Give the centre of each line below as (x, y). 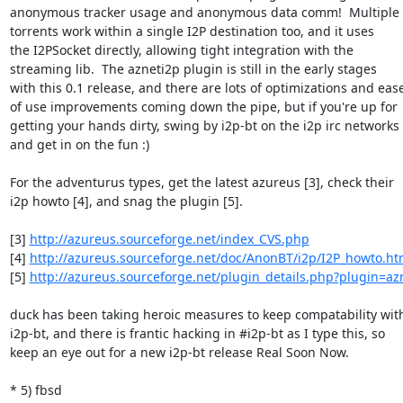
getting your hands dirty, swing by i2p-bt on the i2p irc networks (204, 125)
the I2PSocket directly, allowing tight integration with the (181, 49)
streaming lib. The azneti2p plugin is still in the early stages (193, 68)
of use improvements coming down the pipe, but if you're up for (203, 106)
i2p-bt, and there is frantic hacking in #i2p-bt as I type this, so (197, 333)
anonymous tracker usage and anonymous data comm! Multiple (204, 12)
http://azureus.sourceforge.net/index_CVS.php (169, 238)
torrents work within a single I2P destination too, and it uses (192, 31)
